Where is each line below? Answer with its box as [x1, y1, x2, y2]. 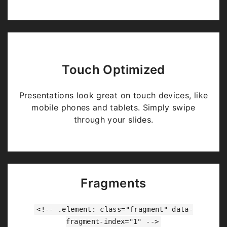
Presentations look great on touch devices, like [19, 90, 208, 101]
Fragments [81, 176, 146, 191]
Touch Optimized [62, 62, 165, 78]
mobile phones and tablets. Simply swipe [31, 102, 196, 113]
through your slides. [73, 115, 154, 125]
